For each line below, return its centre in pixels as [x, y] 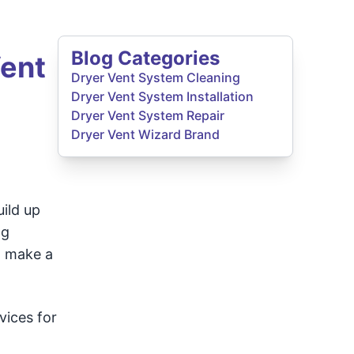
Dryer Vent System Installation [163, 96]
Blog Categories [146, 58]
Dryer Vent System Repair [148, 115]
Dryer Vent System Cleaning [156, 77]
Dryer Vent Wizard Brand [146, 134]
